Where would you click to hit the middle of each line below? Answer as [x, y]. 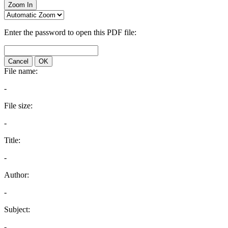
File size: [18, 106]
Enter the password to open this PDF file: [70, 32]
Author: [17, 175]
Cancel [18, 61]
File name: [21, 71]
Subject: [17, 209]
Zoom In [20, 5]
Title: [12, 140]
